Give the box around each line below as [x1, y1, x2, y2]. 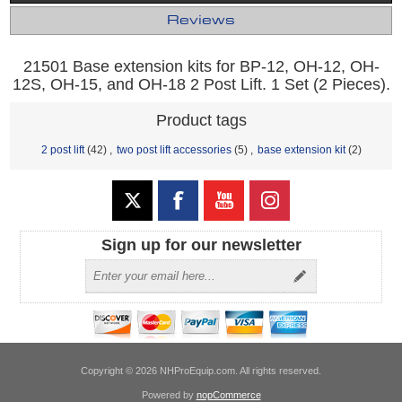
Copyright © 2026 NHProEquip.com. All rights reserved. [81, 364, 321, 376]
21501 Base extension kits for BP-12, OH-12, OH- [22, 57, 380, 75]
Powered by [141, 389, 197, 400]
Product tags [155, 110, 247, 129]
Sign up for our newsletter [100, 235, 301, 254]
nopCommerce [196, 389, 261, 400]
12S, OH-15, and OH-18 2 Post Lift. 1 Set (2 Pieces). [12, 74, 390, 93]
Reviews [167, 13, 235, 27]
